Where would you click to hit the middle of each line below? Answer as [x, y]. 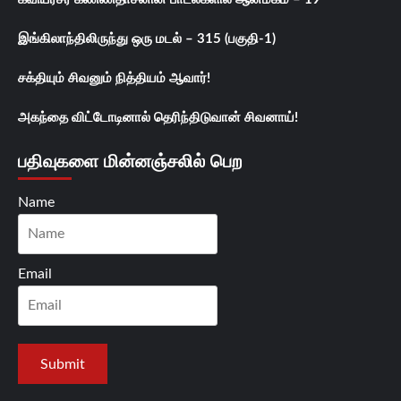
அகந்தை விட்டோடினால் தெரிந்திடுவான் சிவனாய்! [158, 118]
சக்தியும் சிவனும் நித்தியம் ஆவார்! [114, 79]
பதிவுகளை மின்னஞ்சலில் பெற [130, 162]
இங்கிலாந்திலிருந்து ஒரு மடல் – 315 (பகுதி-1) [147, 39]
